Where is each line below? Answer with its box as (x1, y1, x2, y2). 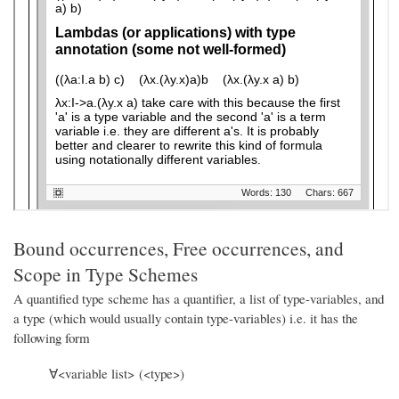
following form (13, 328, 90, 346)
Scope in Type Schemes (13, 260, 198, 287)
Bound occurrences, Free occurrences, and (13, 234, 344, 261)
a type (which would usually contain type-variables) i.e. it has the (13, 308, 358, 327)
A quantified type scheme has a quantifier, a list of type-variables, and (13, 289, 384, 307)
